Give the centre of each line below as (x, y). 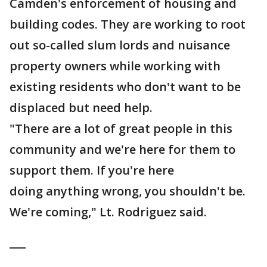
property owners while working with (115, 66)
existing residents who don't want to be (125, 87)
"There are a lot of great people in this (121, 128)
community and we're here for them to (122, 149)
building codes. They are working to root (128, 24)
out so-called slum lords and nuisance (120, 45)
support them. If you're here (92, 170)
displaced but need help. (81, 108)
